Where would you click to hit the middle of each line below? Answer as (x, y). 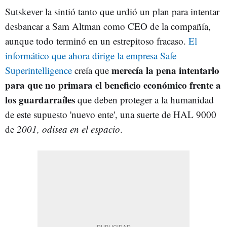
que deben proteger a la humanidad (144, 99)
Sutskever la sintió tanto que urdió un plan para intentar (112, 11)
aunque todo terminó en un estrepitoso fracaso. (97, 41)
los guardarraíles (40, 99)
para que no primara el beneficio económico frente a (113, 85)
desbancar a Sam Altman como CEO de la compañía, (108, 26)
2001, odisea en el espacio (68, 129)
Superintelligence (39, 70)
